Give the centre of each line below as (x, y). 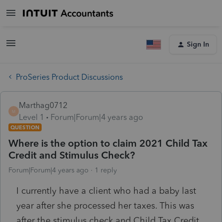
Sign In (198, 44)
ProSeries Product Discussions (69, 77)
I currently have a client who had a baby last (106, 191)
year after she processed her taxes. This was (105, 205)
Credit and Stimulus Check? (72, 155)
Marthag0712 (43, 105)
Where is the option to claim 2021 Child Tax (108, 143)
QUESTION (25, 127)
